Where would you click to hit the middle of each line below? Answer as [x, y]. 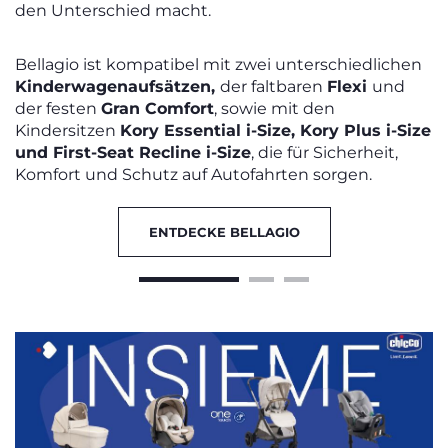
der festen [58, 108]
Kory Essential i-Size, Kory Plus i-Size [275, 130]
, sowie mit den [274, 108]
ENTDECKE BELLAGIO [224, 231]
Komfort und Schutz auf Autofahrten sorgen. [193, 174]
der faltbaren [273, 86]
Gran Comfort [157, 108]
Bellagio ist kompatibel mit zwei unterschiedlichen [218, 64]
